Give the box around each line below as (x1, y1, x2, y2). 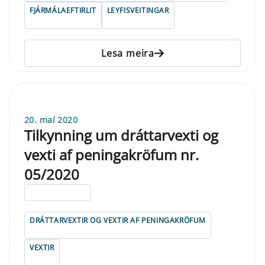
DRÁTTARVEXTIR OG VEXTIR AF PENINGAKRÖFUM (30, 215, 206, 225)
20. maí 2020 (24, 114, 78, 125)
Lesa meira (101, 46, 154, 60)
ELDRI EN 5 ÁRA (30, 187, 86, 198)
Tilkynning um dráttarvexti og (24, 125, 218, 145)
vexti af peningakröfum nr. (24, 144, 199, 164)
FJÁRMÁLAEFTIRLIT (30, 5, 96, 15)
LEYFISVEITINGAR (106, 5, 169, 15)
